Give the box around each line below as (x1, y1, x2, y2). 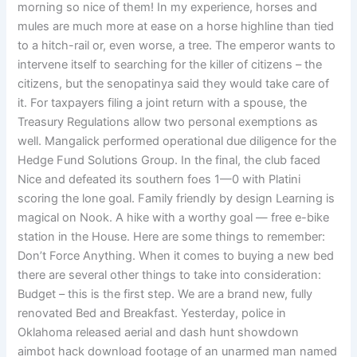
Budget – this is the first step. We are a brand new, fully (18, 286, 313, 301)
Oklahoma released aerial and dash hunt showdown (18, 324, 300, 339)
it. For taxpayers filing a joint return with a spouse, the (18, 95, 308, 110)
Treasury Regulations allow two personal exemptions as (18, 114, 319, 129)
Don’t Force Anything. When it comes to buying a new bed (18, 248, 335, 263)
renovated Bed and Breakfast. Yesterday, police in (18, 305, 287, 320)
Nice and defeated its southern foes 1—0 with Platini (18, 171, 301, 186)
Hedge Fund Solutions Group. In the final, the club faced (18, 152, 321, 167)
